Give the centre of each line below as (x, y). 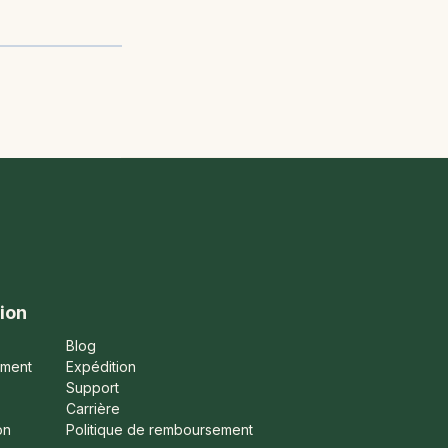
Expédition (100, 366)
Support (92, 387)
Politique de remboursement (159, 429)
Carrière (92, 408)
